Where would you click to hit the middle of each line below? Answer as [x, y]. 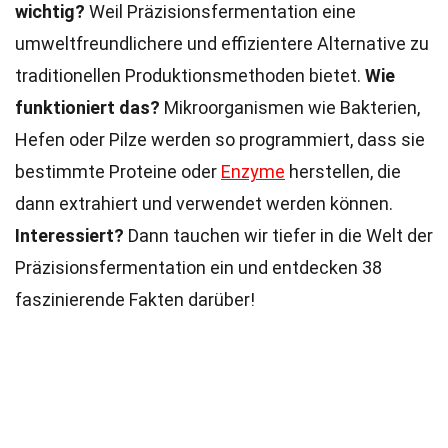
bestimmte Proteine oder [118, 171]
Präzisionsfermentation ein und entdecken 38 [198, 267]
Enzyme [253, 171]
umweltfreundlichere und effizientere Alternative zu [222, 43]
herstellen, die [343, 171]
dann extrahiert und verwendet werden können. [204, 203]
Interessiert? [69, 235]
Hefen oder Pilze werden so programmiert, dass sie [220, 139]
